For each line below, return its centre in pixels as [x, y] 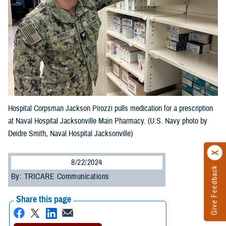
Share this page [44, 200]
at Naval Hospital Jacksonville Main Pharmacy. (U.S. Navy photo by [108, 121]
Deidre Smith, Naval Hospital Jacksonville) [70, 134]
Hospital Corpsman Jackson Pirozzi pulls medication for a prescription [110, 109]
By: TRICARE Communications [60, 177]
